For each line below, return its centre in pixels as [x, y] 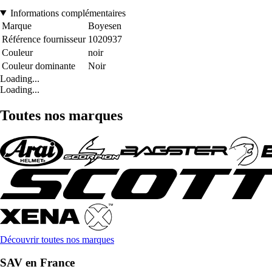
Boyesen [105, 25]
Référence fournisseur [44, 39]
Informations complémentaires [68, 13]
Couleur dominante [39, 66]
